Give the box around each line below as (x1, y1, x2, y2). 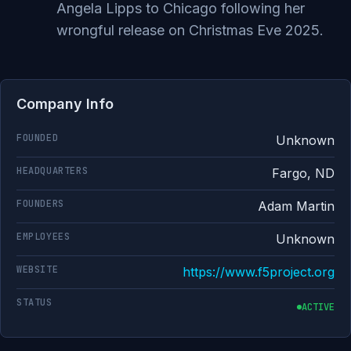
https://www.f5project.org (183, 264, 335, 280)
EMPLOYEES (16, 230, 71, 243)
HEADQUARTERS (16, 165, 89, 177)
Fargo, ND (272, 165, 335, 181)
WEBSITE (16, 263, 59, 276)
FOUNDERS (16, 197, 64, 210)
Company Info (16, 96, 114, 112)
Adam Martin (258, 198, 335, 214)
